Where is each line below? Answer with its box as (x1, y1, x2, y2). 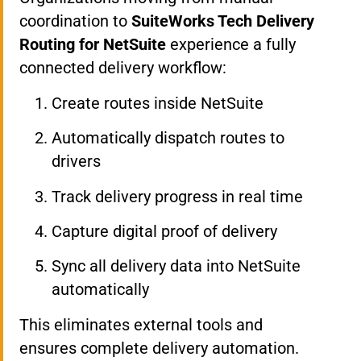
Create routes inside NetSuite (52, 93, 263, 113)
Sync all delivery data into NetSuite (52, 256, 301, 276)
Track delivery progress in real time (52, 186, 303, 206)
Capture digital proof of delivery (52, 222, 277, 242)
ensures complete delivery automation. (19, 338, 299, 358)
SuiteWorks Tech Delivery (131, 11, 314, 31)
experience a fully (166, 35, 296, 55)
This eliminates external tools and (19, 314, 263, 334)
